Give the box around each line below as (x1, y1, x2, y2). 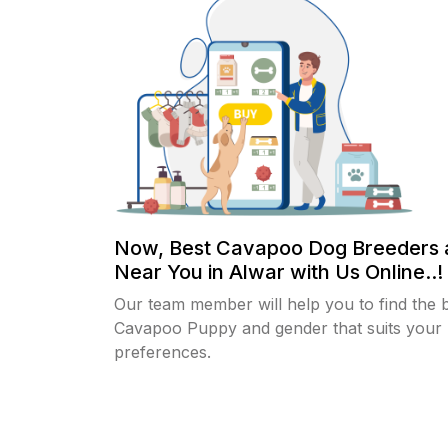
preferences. (114, 341, 211, 362)
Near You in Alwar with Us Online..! (114, 259, 443, 284)
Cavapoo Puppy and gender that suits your (114, 317, 442, 338)
